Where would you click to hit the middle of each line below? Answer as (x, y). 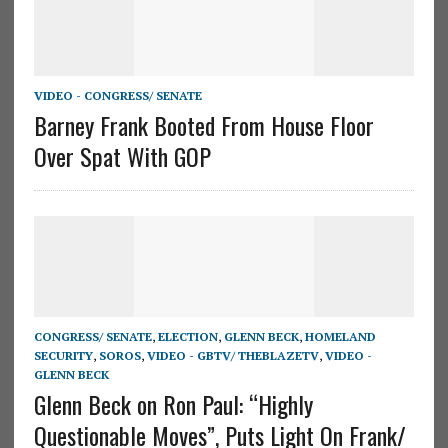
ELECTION (187, 336)
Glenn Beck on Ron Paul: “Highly (173, 403)
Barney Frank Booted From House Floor (203, 124)
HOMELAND (340, 336)
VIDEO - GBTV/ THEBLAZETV (232, 355)
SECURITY (63, 355)
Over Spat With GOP (122, 155)
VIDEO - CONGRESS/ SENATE (117, 95)
